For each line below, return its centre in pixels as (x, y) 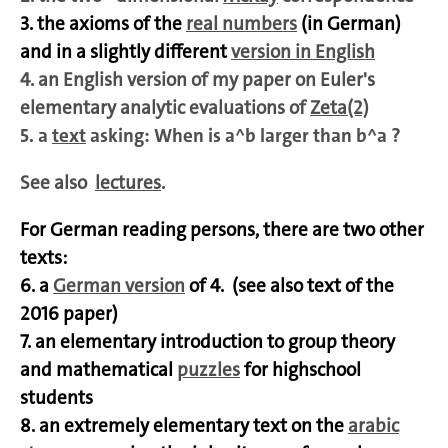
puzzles (208, 369)
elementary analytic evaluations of (165, 107)
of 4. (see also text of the (289, 285)
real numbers (241, 23)
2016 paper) (75, 313)
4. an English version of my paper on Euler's (197, 79)
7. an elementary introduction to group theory (207, 341)
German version (119, 285)
